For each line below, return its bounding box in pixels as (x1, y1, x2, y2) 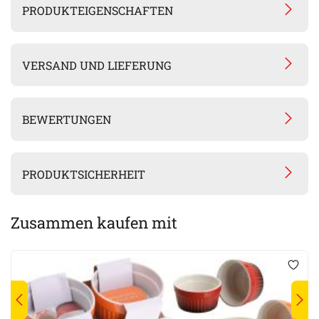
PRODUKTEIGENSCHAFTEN (22, 3, 174, 19)
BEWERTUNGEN (22, 112, 112, 127)
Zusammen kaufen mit (11, 212, 177, 234)
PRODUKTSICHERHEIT (22, 166, 146, 182)
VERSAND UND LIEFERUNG (22, 57, 172, 73)
